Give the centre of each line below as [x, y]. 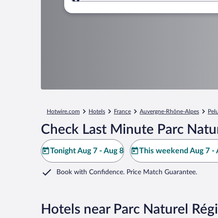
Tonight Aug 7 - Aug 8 [87, 151]
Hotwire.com [63, 111]
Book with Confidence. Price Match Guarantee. [127, 172]
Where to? [109, 6]
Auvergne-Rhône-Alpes [169, 111]
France [122, 111]
